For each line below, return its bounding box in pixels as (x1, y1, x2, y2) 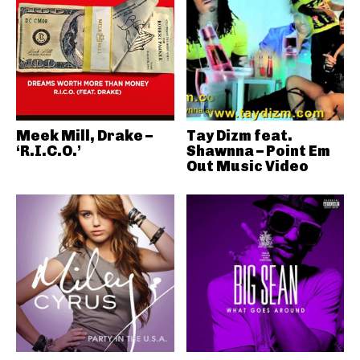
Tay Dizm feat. (186, 126, 292, 145)
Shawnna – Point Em (186, 141, 330, 160)
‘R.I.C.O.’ (16, 141, 81, 160)
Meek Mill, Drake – (16, 126, 153, 145)
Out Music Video (186, 157, 309, 175)
